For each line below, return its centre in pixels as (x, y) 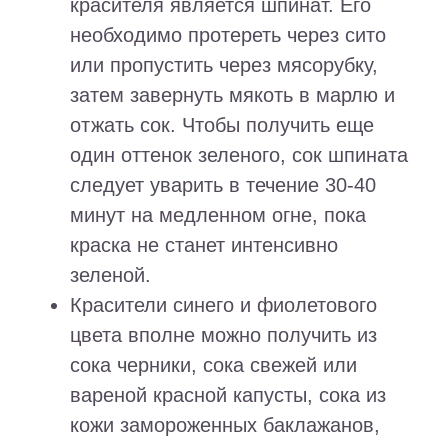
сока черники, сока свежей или (213, 365)
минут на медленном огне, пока (218, 215)
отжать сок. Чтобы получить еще (222, 125)
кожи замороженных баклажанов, (225, 425)
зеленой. (110, 275)
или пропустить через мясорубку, (224, 65)
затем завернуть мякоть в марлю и (232, 95)
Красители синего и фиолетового (223, 305)
